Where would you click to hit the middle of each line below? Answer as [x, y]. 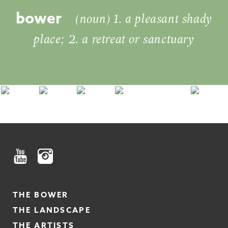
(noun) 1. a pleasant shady [144, 19]
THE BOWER [41, 194]
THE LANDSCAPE [52, 210]
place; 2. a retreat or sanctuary [114, 39]
